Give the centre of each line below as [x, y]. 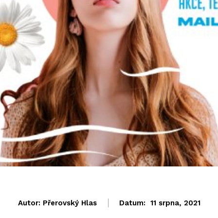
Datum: [132, 203]
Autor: [29, 203]
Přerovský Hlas [70, 203]
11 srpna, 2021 [175, 203]
